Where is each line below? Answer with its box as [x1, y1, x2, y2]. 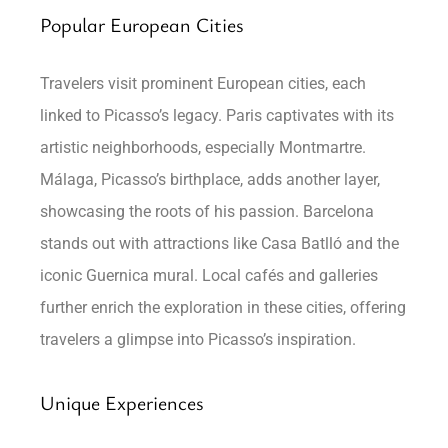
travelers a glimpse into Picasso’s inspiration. [40, 329, 357, 349]
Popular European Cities [40, 10, 245, 38]
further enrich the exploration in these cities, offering [40, 297, 407, 317]
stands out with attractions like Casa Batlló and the [40, 233, 400, 253]
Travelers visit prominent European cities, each [40, 73, 367, 93]
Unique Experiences [40, 388, 205, 416]
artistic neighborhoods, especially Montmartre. [40, 137, 367, 157]
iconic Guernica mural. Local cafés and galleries [40, 265, 379, 285]
